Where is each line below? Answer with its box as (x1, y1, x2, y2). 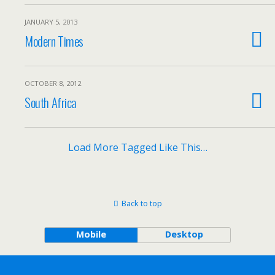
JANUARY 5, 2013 (25, 17, 77, 26)
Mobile (76, 228, 106, 240)
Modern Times (25, 31, 84, 50)
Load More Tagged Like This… (68, 141, 207, 154)
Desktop (165, 228, 203, 240)
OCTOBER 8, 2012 (25, 79, 81, 88)
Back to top (121, 198, 162, 209)
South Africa (25, 93, 77, 112)
